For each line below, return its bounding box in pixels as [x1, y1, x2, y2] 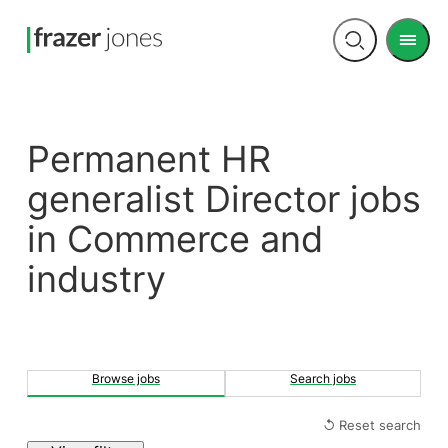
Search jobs [290, 371, 357, 387]
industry [26, 257, 166, 302]
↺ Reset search [323, 416, 422, 433]
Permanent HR [26, 137, 50, 182]
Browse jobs [91, 371, 160, 387]
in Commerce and [26, 217, 323, 262]
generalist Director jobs [26, 177, 421, 222]
